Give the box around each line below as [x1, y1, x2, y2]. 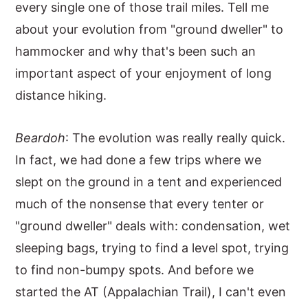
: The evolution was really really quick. [65, 131, 286, 145]
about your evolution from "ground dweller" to [15, 22, 284, 36]
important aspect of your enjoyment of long [15, 66, 272, 80]
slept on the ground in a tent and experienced [15, 175, 283, 189]
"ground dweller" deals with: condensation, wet [15, 219, 291, 233]
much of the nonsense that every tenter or [15, 197, 265, 211]
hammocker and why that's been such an [15, 44, 256, 58]
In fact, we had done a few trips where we [15, 153, 262, 167]
